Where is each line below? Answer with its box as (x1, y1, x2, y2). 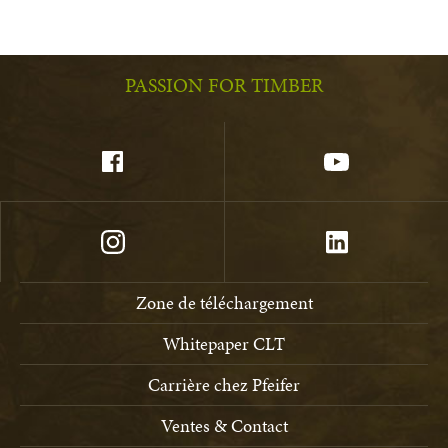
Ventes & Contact (160, 412, 288, 438)
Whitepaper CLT (163, 330, 285, 356)
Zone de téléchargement (135, 289, 313, 315)
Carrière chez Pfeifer (148, 371, 300, 397)
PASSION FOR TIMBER (125, 71, 323, 99)
